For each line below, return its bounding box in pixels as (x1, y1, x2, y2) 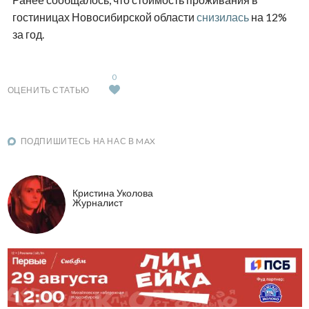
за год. (12, 28, 44, 41)
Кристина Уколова (72, 186, 153, 199)
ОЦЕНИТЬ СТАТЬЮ (7, 85, 90, 96)
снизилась (196, 10, 251, 24)
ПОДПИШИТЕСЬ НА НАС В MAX (20, 136, 156, 147)
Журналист (72, 196, 123, 208)
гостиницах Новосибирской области (12, 10, 197, 24)
